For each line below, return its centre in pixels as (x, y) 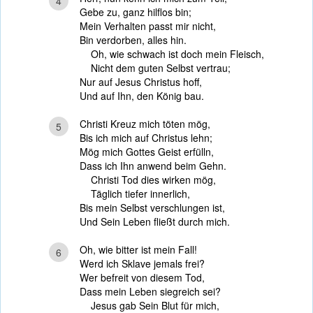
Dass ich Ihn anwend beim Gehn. (153, 166)
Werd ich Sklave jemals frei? (142, 263)
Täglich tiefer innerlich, (135, 194)
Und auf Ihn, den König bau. (142, 96)
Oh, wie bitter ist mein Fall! (138, 249)
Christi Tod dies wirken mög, (148, 180)
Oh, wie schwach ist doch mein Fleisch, (172, 54)
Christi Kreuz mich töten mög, (145, 124)
